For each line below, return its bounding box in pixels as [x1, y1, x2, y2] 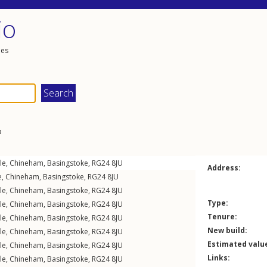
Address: [207, 163, 241, 173]
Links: [207, 253, 230, 263]
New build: [207, 225, 247, 235]
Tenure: [207, 212, 237, 222]
